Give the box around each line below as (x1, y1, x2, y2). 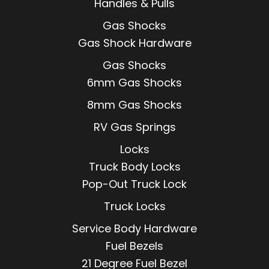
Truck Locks (103, 199, 166, 214)
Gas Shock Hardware (77, 35, 192, 51)
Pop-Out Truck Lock (82, 177, 187, 192)
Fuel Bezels (106, 238, 163, 254)
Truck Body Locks (88, 159, 181, 175)
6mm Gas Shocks (87, 75, 182, 91)
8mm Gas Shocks (87, 97, 182, 113)
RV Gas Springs (93, 119, 176, 135)
